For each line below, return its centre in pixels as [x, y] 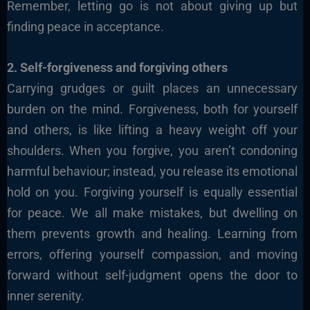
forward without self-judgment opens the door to [152, 275]
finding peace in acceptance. [85, 27]
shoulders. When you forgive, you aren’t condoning [152, 151]
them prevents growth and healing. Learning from [152, 234]
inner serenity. [45, 296]
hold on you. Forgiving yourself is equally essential [152, 192]
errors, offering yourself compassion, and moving [152, 255]
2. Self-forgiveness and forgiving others [117, 68]
